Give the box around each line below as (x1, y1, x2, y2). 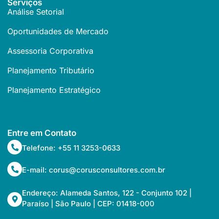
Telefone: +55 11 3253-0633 (22, 143, 120, 153)
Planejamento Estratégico (7, 85, 101, 95)
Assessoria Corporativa (7, 46, 93, 56)
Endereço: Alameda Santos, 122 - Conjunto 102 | (22, 188, 192, 198)
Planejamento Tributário (7, 66, 94, 76)
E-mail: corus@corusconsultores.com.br (22, 165, 165, 175)
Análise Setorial (7, 7, 64, 17)
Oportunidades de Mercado (7, 26, 109, 37)
